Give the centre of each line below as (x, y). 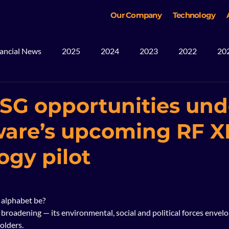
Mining (75, 92)
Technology (194, 15)
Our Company (136, 15)
